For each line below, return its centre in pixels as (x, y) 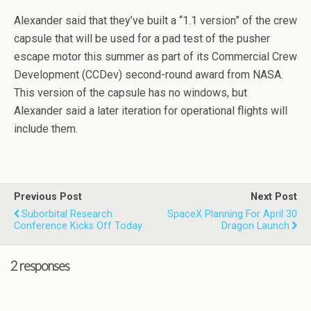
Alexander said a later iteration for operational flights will (151, 111)
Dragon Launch (255, 226)
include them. (46, 129)
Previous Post (48, 197)
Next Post (274, 197)
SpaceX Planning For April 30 (232, 214)
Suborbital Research (67, 214)
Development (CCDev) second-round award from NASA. (149, 75)
